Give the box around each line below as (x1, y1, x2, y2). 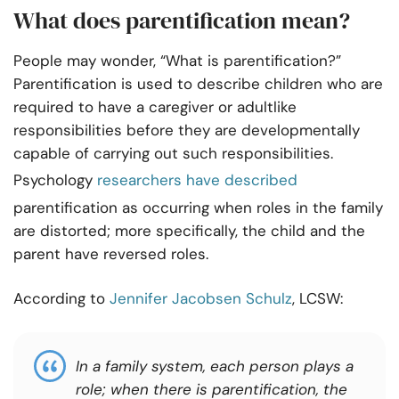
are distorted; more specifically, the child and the (13, 221, 365, 241)
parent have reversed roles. (13, 244, 208, 265)
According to (13, 289, 110, 309)
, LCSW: (292, 289, 343, 309)
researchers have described (97, 170, 297, 191)
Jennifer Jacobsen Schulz (110, 289, 292, 309)
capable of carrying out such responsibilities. (13, 143, 333, 164)
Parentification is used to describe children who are (13, 74, 383, 94)
